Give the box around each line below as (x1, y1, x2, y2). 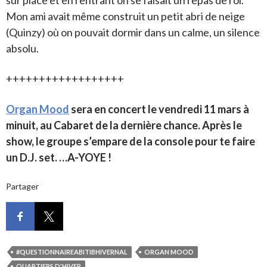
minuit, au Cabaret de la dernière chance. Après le (6, 118, 242, 132)
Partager (6, 181, 39, 191)
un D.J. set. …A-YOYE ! (6, 150, 111, 164)
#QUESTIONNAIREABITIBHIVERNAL (16, 247, 128, 256)
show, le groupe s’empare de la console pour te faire (6, 134, 255, 148)
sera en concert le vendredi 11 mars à (69, 102, 249, 116)
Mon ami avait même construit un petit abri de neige (6, 9, 245, 23)
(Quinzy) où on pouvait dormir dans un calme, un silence (6, 25, 260, 39)
